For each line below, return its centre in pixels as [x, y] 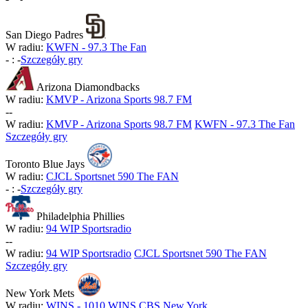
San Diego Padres [44, 35]
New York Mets [40, 294]
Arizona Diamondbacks [88, 87]
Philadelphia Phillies [80, 217]
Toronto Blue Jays [45, 164]
